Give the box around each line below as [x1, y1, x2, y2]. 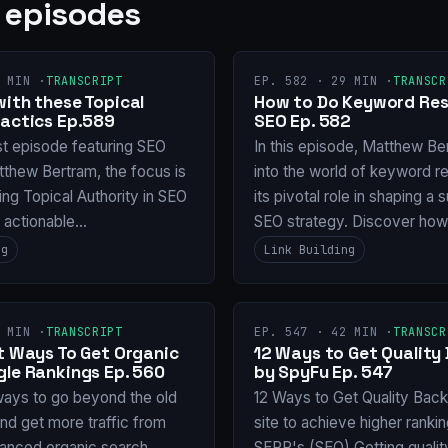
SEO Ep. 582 [254, 109, 352, 132]
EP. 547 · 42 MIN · [254, 324, 393, 341]
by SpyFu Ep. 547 [254, 360, 394, 383]
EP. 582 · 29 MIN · [254, 72, 393, 89]
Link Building [264, 242, 355, 258]
